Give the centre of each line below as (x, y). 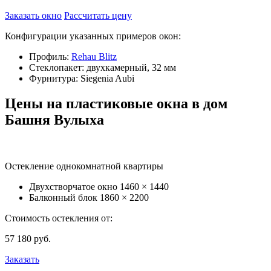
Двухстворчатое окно (74, 187)
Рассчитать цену (98, 15)
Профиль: (50, 56)
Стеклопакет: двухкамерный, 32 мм (103, 67)
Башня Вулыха (54, 120)
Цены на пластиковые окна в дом (116, 104)
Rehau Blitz (94, 56)
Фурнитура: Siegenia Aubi (82, 78)
